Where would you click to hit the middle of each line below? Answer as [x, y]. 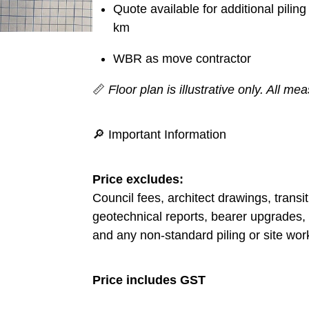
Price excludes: [138, 179]
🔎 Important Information [159, 134]
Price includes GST [149, 280]
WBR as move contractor [182, 58]
